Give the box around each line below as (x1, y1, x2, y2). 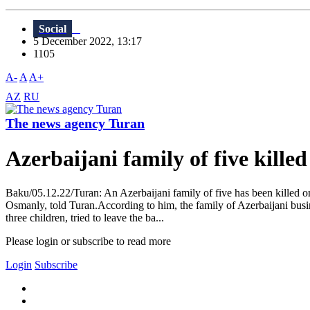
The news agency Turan (6, 116, 145, 131)
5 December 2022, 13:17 (33, 35, 150, 48)
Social (39, 23, 66, 35)
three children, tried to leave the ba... (6, 211, 164, 224)
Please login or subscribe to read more (6, 235, 171, 247)
